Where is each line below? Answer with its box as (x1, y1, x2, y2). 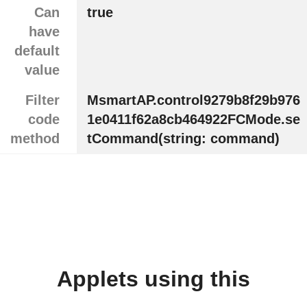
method (10, 131, 60, 147)
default (14, 43, 60, 59)
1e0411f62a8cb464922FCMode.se (86, 112, 300, 127)
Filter (25, 93, 60, 108)
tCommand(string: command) (86, 131, 280, 147)
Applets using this (57, 267, 250, 292)
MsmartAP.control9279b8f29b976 (86, 93, 300, 108)
